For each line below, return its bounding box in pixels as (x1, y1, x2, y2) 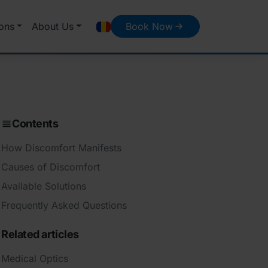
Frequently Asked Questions (1, 199, 127, 211)
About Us (32, 20, 74, 32)
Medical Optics (1, 252, 68, 264)
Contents (12, 117, 59, 130)
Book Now (126, 20, 173, 32)
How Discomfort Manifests (1, 142, 121, 154)
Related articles (1, 228, 79, 240)
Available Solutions (1, 180, 86, 192)
